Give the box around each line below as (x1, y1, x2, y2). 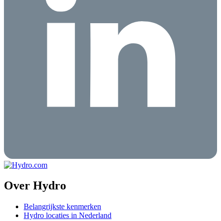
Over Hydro (4, 179, 66, 192)
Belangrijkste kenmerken (24, 202, 101, 211)
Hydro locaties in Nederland (24, 211, 111, 220)
